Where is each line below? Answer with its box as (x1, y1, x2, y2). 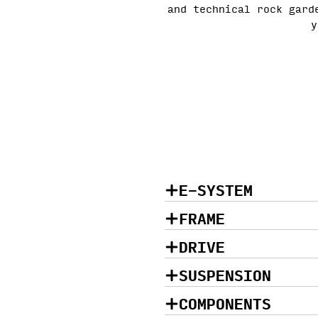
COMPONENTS (179, 294, 271, 312)
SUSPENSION (179, 265, 271, 284)
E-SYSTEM (179, 180, 253, 199)
